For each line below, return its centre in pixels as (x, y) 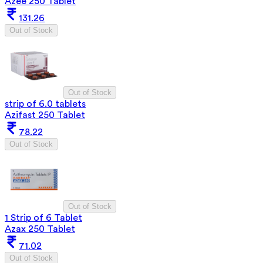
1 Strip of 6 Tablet (43, 218)
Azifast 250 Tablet (45, 115)
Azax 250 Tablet (40, 229)
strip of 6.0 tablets (45, 104)
